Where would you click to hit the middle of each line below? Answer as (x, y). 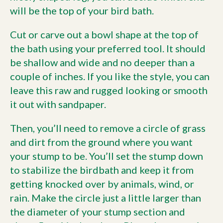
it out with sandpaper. (58, 104)
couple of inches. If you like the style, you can (110, 76)
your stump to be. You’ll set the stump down (107, 156)
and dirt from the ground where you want (101, 142)
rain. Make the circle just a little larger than (106, 198)
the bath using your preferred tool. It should (108, 48)
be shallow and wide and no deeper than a (102, 62)
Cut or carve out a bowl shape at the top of (104, 34)
